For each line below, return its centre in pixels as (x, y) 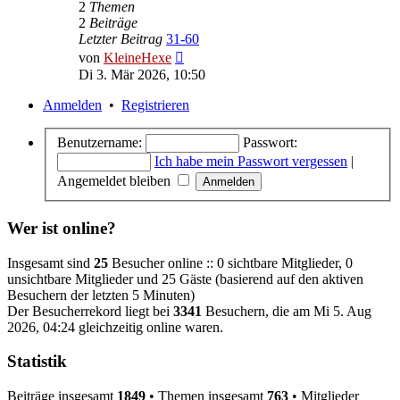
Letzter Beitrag (121, 38)
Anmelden (72, 104)
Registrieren (155, 104)
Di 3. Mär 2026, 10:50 (142, 74)
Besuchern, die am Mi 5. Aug (287, 311)
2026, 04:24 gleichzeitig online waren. (115, 327)
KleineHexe (137, 57)
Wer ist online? (62, 228)
